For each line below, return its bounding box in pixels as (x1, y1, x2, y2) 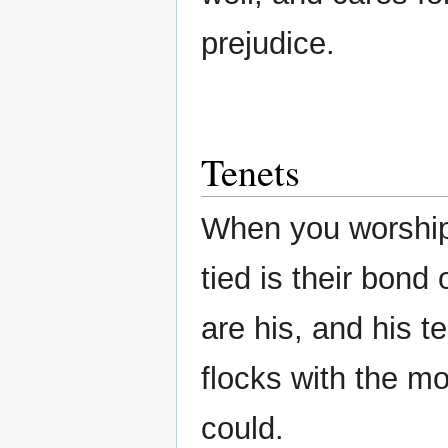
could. (201, 410, 284, 446)
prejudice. (201, 25, 335, 61)
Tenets (201, 145, 300, 197)
